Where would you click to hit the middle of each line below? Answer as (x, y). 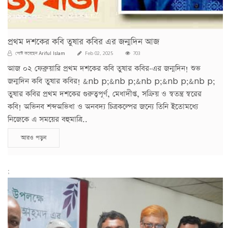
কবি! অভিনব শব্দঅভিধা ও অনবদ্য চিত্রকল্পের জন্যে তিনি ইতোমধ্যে (103, 106)
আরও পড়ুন (34, 138)
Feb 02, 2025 (98, 53)
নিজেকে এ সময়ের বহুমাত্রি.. (48, 119)
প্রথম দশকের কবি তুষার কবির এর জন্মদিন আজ (83, 42)
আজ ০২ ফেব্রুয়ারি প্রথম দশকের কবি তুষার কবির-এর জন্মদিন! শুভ (104, 68)
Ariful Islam (52, 53)
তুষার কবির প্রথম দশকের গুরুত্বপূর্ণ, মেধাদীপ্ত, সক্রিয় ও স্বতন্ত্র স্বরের (105, 94)
